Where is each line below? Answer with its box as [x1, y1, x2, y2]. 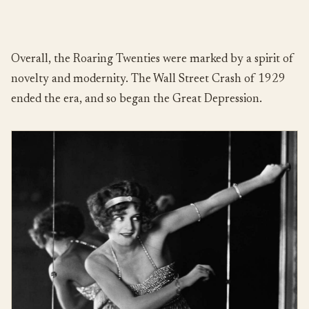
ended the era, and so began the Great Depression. [11, 94, 262, 106]
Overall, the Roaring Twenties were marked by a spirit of [11, 54, 294, 66]
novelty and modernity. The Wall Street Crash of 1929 [11, 74, 286, 86]
